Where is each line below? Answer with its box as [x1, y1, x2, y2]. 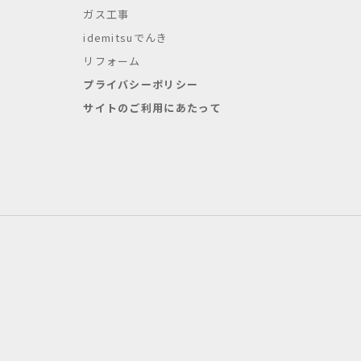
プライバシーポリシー [83, 77, 199, 92]
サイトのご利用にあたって [83, 100, 222, 115]
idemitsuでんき [83, 30, 168, 45]
